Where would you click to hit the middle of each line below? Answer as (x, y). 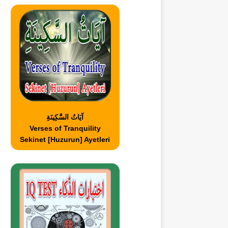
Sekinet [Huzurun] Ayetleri (65, 140)
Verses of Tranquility (65, 129)
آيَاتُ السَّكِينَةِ (65, 117)
